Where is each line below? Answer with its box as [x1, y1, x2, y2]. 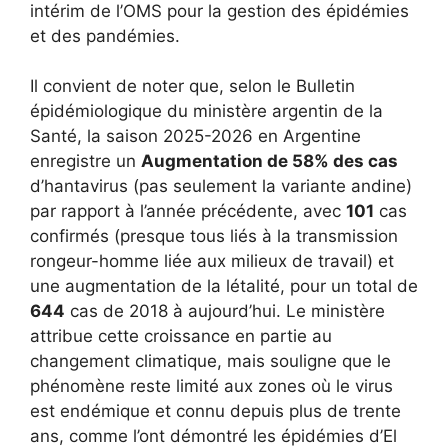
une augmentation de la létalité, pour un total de [30, 276, 418, 296]
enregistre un [30, 151, 141, 171]
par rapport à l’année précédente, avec [30, 201, 346, 221]
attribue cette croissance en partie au [30, 326, 332, 346]
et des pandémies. [30, 25, 180, 46]
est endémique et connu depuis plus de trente [30, 401, 401, 421]
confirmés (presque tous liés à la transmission [30, 226, 398, 246]
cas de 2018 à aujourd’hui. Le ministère [65, 301, 385, 321]
